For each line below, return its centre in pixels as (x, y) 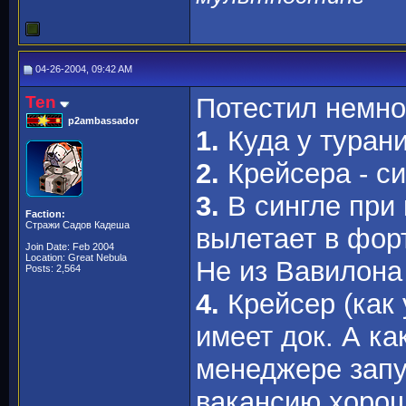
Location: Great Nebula (76, 257)
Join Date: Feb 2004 (70, 246)
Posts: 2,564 (53, 268)
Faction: (45, 214)
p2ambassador (103, 121)
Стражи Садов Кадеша (77, 225)
